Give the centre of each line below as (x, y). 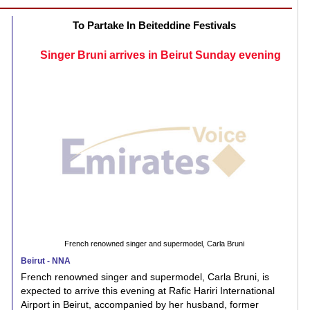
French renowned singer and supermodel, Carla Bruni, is (145, 276)
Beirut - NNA (46, 261)
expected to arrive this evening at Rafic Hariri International (148, 290)
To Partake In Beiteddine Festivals (154, 25)
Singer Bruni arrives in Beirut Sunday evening (161, 55)
